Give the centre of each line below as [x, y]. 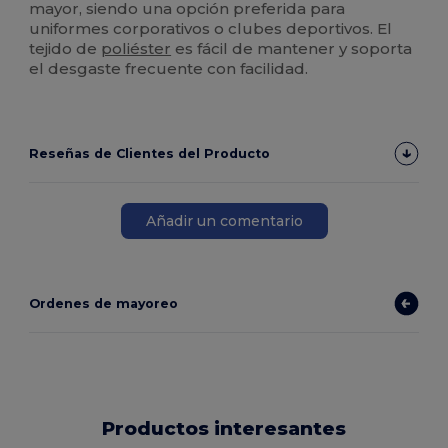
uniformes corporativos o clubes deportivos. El [211, 29]
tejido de [65, 49]
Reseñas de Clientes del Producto [150, 154]
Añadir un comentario [224, 220]
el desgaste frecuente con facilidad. [169, 69]
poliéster [136, 49]
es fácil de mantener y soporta [292, 49]
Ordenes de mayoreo [104, 304]
